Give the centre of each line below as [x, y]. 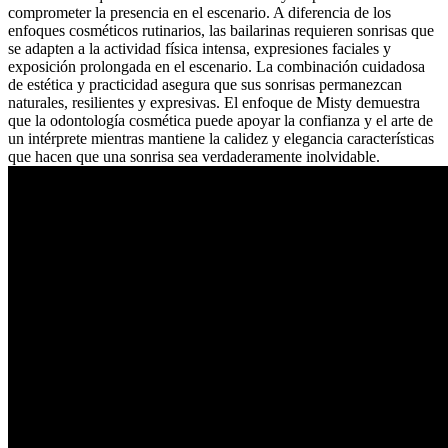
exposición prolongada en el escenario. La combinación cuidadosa [216, 67]
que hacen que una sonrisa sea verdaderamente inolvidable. [194, 157]
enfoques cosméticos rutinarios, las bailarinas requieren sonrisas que [221, 31]
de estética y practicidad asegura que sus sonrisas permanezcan [205, 85]
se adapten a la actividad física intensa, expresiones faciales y [199, 49]
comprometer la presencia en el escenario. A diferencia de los [199, 13]
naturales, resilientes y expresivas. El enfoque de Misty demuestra [214, 103]
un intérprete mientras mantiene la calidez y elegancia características [221, 139]
